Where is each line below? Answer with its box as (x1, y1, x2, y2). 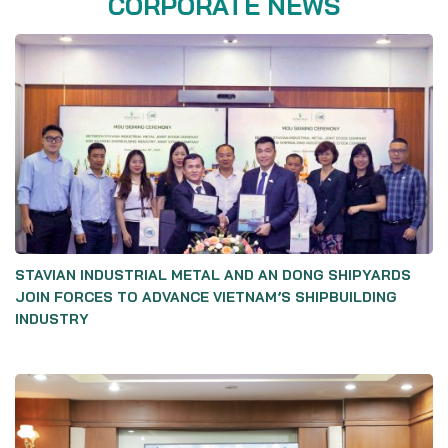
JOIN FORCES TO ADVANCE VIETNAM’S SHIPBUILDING (15, 288, 397, 306)
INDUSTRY (15, 310, 89, 328)
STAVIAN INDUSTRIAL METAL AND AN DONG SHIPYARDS (15, 266, 411, 284)
